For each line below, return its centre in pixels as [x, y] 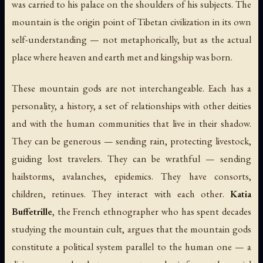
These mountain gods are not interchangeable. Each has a [131, 88]
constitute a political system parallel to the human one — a [131, 246]
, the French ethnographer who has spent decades [152, 211]
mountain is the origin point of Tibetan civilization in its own [131, 21]
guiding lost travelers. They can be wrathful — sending [131, 158]
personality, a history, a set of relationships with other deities [131, 105]
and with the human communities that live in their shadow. [131, 123]
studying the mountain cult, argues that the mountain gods [131, 229]
